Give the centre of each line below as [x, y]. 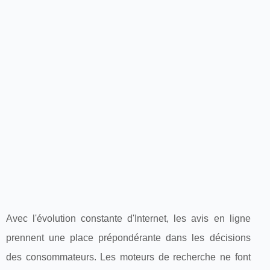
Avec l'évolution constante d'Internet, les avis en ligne [128, 218]
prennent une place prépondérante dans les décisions [128, 237]
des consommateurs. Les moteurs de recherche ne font [128, 257]
